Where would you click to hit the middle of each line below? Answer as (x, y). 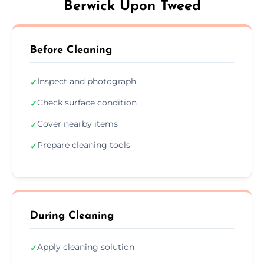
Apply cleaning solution (86, 247)
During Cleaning (72, 216)
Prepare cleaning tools (84, 145)
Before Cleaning (71, 50)
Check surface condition (87, 102)
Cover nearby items (77, 123)
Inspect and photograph (87, 81)
